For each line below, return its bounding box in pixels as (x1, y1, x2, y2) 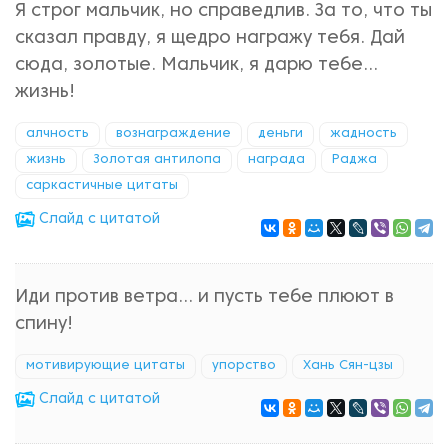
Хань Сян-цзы (303, 360, 393, 372)
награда (248, 154, 305, 166)
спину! (15, 316, 73, 333)
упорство (212, 360, 276, 372)
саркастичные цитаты (26, 180, 178, 192)
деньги (258, 128, 303, 140)
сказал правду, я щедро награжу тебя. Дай (15, 30, 405, 47)
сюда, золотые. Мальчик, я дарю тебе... (15, 57, 378, 74)
